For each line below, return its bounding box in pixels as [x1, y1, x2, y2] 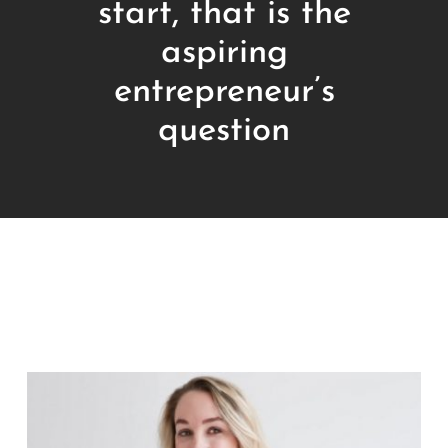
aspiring [160, 35, 288, 71]
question [158, 113, 290, 149]
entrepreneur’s [113, 74, 335, 110]
